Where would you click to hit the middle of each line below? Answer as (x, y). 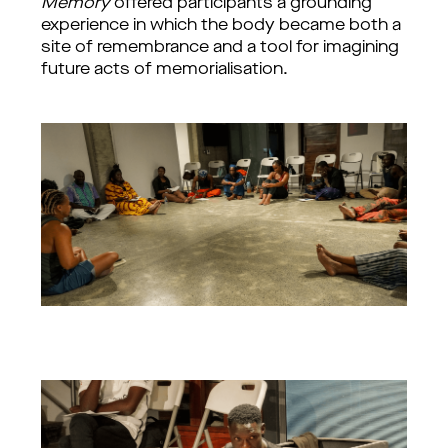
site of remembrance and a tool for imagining (220, 48)
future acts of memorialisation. (164, 70)
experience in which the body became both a (221, 26)
